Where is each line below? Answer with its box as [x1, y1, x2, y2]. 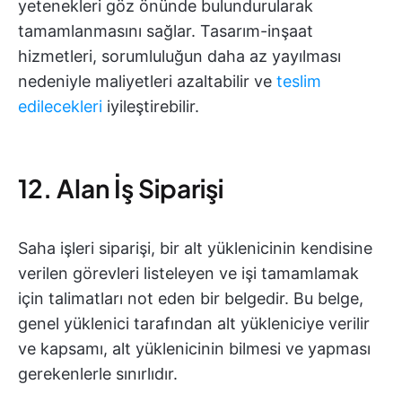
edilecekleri [18, 97, 102, 117]
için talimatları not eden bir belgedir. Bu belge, [18, 289, 363, 309]
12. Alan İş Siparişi [18, 172, 223, 205]
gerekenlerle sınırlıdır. [18, 364, 178, 384]
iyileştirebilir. [102, 97, 199, 117]
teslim [276, 72, 321, 92]
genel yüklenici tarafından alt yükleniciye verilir [18, 314, 370, 334]
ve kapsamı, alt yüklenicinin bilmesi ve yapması [18, 339, 371, 359]
